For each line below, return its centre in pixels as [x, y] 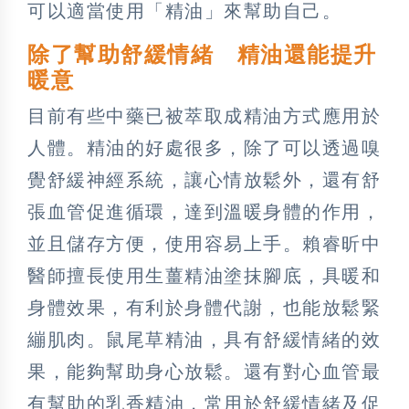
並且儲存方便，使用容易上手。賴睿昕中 [204, 243]
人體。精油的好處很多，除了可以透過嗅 [204, 147]
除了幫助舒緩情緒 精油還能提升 [202, 54]
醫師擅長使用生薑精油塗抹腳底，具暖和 [204, 275]
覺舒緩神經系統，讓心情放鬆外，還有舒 [204, 179]
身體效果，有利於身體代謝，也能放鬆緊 [204, 307]
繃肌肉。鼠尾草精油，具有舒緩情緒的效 [204, 339]
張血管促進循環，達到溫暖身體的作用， [204, 211]
